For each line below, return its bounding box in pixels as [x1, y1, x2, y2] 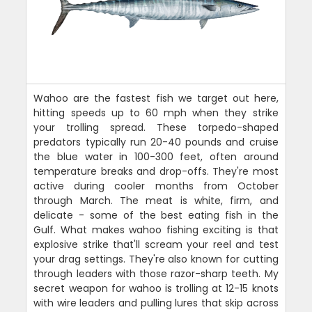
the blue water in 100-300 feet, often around [33, 149, 279, 164]
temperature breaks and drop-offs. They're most [33, 164, 279, 178]
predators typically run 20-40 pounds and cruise [33, 134, 279, 149]
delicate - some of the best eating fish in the [33, 208, 279, 222]
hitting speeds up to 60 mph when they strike [33, 105, 279, 120]
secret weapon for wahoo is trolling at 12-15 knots [33, 281, 279, 295]
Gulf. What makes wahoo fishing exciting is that [33, 222, 279, 237]
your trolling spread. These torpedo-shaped [33, 120, 279, 134]
